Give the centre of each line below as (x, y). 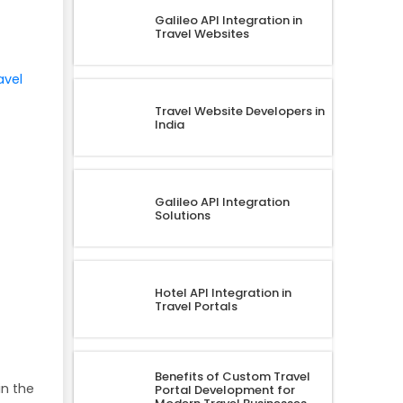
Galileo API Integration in (228, 20)
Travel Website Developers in (239, 111)
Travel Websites (201, 33)
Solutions (182, 215)
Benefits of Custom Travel (232, 377)
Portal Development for (224, 390)
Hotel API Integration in (223, 292)
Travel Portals (196, 306)
